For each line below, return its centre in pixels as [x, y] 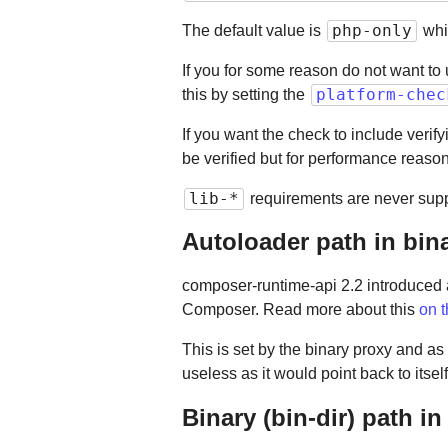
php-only [372, 30]
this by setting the [245, 94]
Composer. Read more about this [300, 310]
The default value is [253, 30]
